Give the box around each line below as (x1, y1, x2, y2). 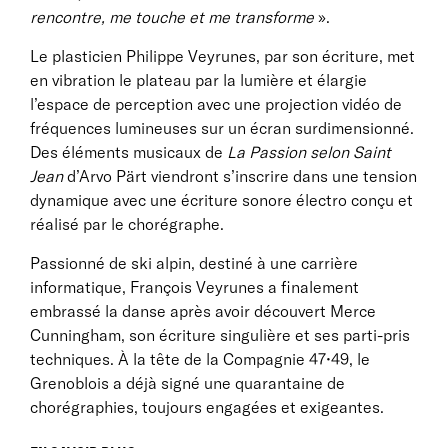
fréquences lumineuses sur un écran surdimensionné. (30, 118, 414, 138)
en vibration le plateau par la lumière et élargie (30, 70, 367, 90)
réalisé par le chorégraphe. (30, 214, 224, 234)
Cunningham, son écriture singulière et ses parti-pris (30, 325, 410, 345)
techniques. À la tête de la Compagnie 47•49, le (30, 349, 370, 369)
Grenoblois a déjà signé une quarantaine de (30, 373, 345, 393)
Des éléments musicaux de (30, 142, 227, 162)
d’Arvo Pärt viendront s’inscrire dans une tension (63, 166, 417, 186)
